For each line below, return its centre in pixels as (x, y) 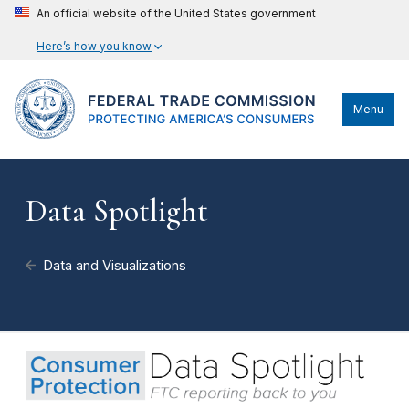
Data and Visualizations (115, 266)
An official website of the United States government (176, 13)
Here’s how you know (94, 46)
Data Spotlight (117, 211)
